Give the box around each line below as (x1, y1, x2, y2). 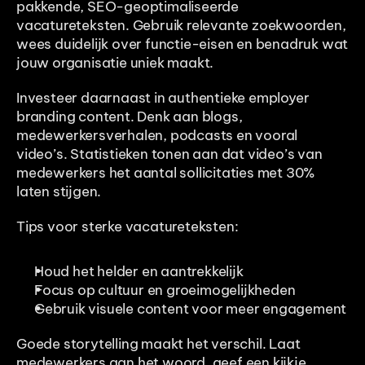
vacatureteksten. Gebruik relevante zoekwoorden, (16, 16, 346, 35)
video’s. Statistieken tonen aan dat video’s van (16, 145, 323, 164)
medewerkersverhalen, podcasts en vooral (16, 126, 298, 145)
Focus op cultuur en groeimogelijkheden (34, 281, 296, 300)
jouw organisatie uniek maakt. (16, 54, 218, 73)
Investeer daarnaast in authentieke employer (16, 89, 310, 108)
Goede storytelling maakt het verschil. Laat (16, 335, 301, 354)
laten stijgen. (16, 182, 105, 201)
